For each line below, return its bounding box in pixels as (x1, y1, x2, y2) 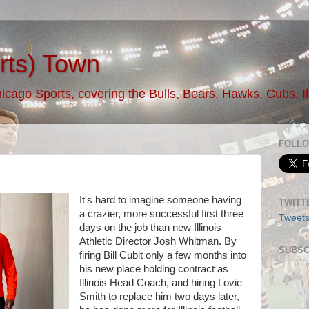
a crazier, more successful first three (79, 208, 243, 219)
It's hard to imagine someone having (79, 195, 241, 206)
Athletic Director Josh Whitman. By (79, 236, 237, 247)
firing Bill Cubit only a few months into (79, 250, 246, 261)
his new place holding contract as (79, 263, 228, 275)
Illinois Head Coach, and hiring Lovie (79, 277, 242, 288)
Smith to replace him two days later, (79, 291, 239, 302)
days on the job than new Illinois (79, 222, 221, 233)
